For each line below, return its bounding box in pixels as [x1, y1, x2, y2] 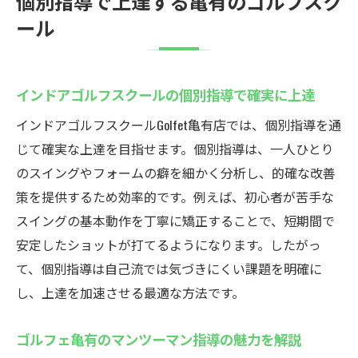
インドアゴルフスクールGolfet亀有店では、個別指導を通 [16, 115, 341, 134]
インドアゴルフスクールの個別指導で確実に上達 [16, 84, 315, 105]
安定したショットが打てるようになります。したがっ [16, 235, 321, 254]
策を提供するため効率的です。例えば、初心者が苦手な [16, 187, 334, 206]
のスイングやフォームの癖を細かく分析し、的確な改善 [16, 163, 336, 182]
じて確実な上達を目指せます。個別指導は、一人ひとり [16, 139, 334, 158]
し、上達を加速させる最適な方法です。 [16, 283, 245, 302]
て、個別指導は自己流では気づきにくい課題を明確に [16, 259, 322, 278]
